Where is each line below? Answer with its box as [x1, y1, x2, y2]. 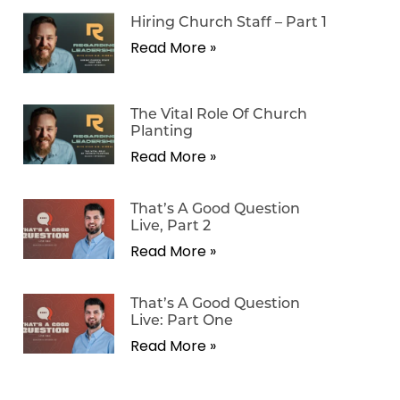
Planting [130, 120, 193, 139]
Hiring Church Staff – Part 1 [130, 12, 327, 31]
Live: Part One [130, 309, 233, 329]
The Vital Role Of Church [130, 103, 307, 122]
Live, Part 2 [130, 214, 211, 234]
